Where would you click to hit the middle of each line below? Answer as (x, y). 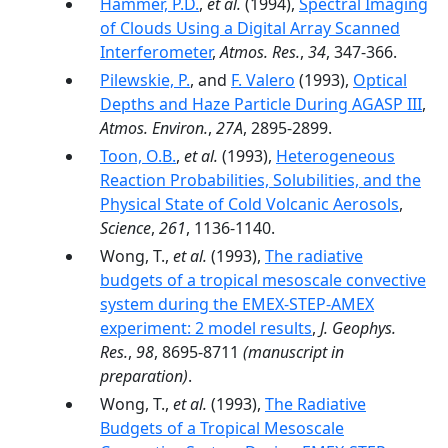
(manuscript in (291, 352)
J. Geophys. (358, 328)
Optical (380, 80)
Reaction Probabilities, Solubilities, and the (260, 180)
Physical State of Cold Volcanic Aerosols (249, 204)
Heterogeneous (335, 156)
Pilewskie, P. (145, 80)
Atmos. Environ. (154, 128)
